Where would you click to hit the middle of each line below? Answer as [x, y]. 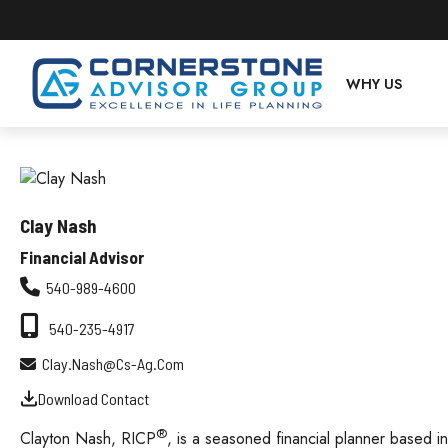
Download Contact [93, 398]
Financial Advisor [82, 257]
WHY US [374, 84]
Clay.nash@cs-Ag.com [113, 363]
